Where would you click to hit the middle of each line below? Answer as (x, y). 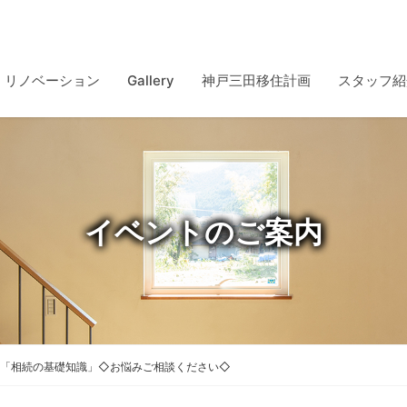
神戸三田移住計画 (256, 80)
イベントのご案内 (203, 233)
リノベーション (52, 80)
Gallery (151, 80)
